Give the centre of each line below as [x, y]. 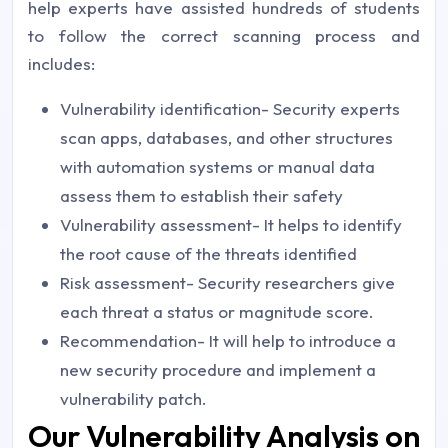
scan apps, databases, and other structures [226, 137]
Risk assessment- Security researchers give [227, 282]
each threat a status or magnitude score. [217, 311]
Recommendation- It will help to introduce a [228, 340]
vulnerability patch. [133, 398]
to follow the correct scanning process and [224, 35]
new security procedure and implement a [218, 369]
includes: [61, 63]
